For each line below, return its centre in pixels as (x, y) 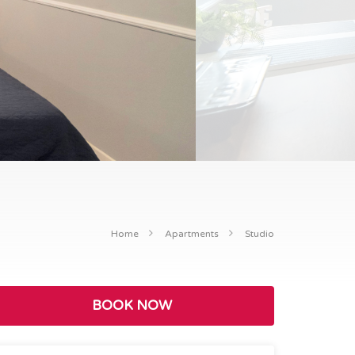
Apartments (192, 233)
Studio (260, 233)
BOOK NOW (132, 305)
